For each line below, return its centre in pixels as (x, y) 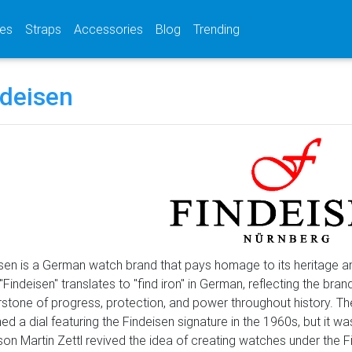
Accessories (108, 29)
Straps (43, 29)
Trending (216, 29)
